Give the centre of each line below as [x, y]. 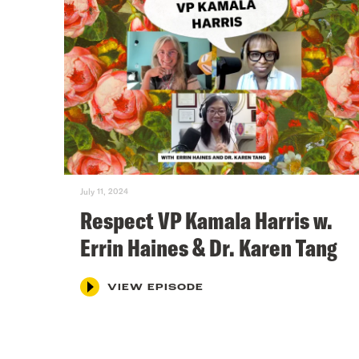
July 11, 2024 [104, 191]
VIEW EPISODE [155, 287]
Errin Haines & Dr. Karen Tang [209, 247]
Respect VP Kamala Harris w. [206, 220]
